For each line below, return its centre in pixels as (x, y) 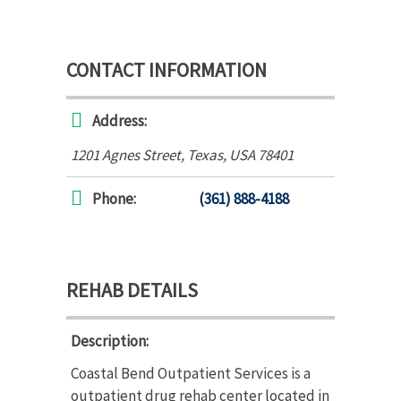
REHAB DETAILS (132, 290)
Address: (119, 120)
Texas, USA (221, 154)
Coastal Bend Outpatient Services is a (191, 373)
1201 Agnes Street (126, 154)
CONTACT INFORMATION (166, 69)
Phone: (114, 198)
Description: (110, 341)
